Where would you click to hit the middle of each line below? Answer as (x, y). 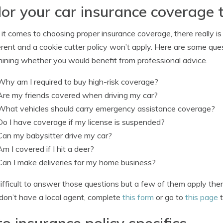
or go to (169, 197)
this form (138, 197)
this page (202, 197)
